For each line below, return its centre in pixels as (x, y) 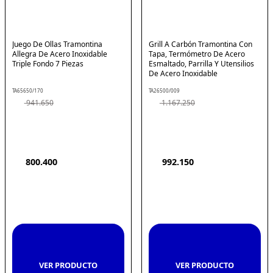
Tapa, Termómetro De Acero (197, 54)
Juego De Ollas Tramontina (58, 44)
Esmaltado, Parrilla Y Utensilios (202, 63)
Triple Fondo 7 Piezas (48, 63)
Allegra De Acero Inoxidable (60, 54)
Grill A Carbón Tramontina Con (201, 44)
